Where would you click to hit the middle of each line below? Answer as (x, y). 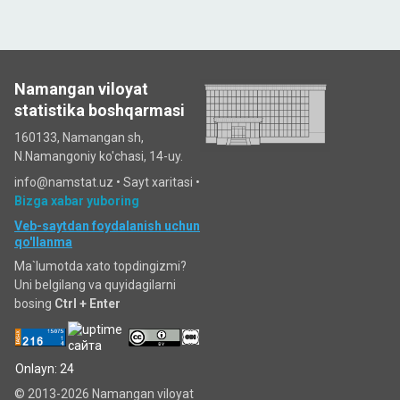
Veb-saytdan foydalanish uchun (107, 225)
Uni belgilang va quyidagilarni (95, 284)
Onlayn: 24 (45, 368)
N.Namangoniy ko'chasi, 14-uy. (99, 156)
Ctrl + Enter (87, 303)
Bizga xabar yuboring (77, 200)
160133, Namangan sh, (79, 137)
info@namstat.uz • (69, 182)
